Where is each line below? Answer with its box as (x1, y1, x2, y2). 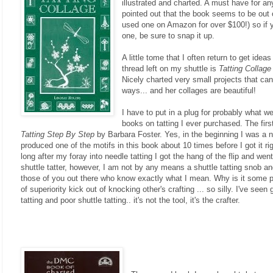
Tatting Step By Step (21, 129, 94, 139)
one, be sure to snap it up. (122, 30, 215, 40)
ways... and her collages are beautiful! (122, 85, 257, 95)
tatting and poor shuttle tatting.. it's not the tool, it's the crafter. (21, 195, 240, 205)
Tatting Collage (219, 63, 272, 73)
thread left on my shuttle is (122, 63, 219, 73)
